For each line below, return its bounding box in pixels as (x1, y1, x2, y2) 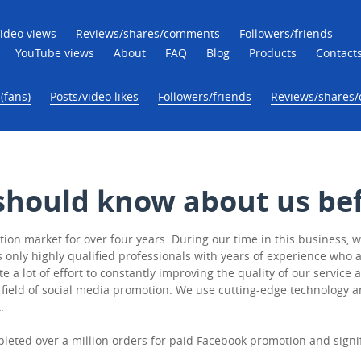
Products (249, 45, 297, 60)
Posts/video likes (50, 89, 139, 104)
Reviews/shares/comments (76, 26, 220, 41)
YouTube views (15, 45, 94, 60)
